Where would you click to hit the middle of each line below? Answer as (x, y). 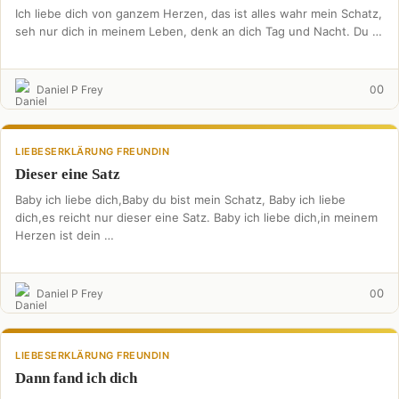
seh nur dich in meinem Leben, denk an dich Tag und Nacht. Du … (199, 31)
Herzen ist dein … (65, 235)
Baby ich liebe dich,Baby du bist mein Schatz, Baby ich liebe (180, 199)
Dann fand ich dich (76, 378)
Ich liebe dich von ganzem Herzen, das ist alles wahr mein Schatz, (199, 13)
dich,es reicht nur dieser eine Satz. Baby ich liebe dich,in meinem (196, 217)
